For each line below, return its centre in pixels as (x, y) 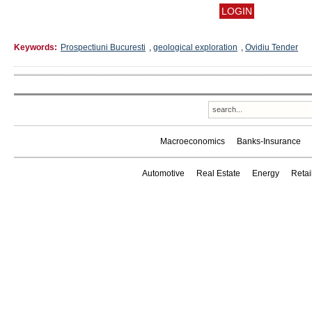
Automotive (163, 173)
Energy (265, 173)
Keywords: (36, 47)
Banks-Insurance (269, 141)
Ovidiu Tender (272, 47)
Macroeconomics (193, 141)
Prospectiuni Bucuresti (103, 47)
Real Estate (218, 173)
